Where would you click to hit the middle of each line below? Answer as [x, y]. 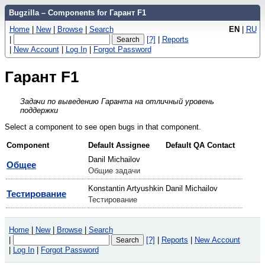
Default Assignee [119, 145]
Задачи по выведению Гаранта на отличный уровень [117, 101]
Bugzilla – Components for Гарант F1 [77, 13]
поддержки [39, 110]
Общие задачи [114, 170]
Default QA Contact [200, 145]
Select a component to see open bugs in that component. [103, 127]
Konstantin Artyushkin [126, 188]
